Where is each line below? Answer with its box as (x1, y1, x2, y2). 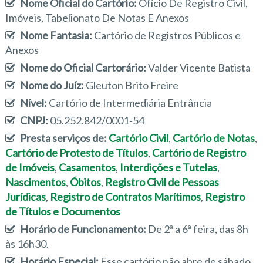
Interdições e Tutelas (119, 161, 217, 174)
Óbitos (69, 176, 101, 189)
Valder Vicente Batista (147, 61, 251, 75)
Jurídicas (5, 190, 46, 204)
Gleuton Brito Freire (85, 79, 178, 92)
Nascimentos (5, 176, 66, 189)
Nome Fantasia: (19, 29, 94, 42)
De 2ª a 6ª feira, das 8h (147, 222, 248, 236)
